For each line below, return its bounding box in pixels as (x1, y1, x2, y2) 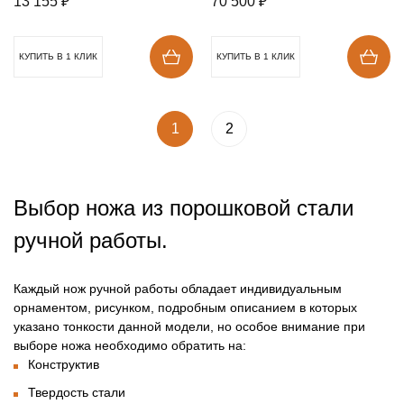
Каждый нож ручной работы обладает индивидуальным (14, 281, 342, 297)
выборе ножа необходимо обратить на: (14, 338, 246, 353)
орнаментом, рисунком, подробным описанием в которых (14, 300, 357, 316)
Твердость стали (28, 385, 125, 400)
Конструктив (28, 357, 99, 372)
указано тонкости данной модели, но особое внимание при (14, 319, 365, 335)
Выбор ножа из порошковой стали (14, 196, 353, 221)
